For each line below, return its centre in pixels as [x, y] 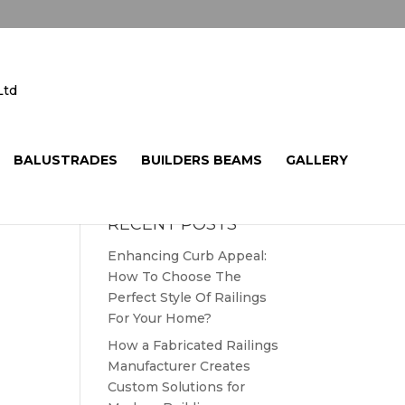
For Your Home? [160, 318]
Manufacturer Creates [179, 366]
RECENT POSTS [173, 224]
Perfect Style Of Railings [188, 297]
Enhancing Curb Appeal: [188, 256]
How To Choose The [175, 277]
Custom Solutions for [177, 387]
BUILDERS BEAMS [201, 160]
